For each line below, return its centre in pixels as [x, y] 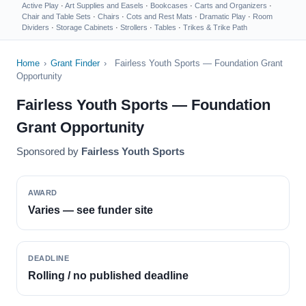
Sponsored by [49, 151]
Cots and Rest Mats [159, 16]
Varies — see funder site [91, 210]
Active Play [40, 5]
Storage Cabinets [85, 27]
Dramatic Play [223, 16]
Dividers [36, 27]
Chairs [109, 16]
